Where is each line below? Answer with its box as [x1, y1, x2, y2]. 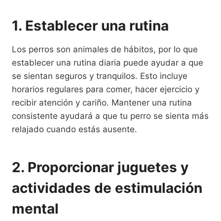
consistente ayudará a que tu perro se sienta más [12, 110, 209, 121]
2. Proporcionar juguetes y [12, 158, 188, 176]
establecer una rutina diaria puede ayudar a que [12, 57, 203, 68]
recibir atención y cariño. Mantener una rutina [12, 97, 192, 108]
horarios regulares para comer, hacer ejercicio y [12, 84, 199, 94]
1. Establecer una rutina [12, 17, 169, 34]
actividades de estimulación [12, 179, 202, 196]
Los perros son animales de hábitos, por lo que [12, 44, 198, 54]
